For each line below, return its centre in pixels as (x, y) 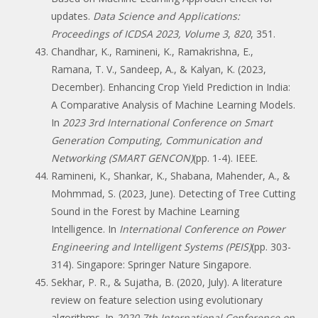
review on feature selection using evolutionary (157, 300)
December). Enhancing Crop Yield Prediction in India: (171, 87)
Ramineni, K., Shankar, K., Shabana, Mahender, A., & (171, 175)
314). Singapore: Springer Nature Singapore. (151, 264)
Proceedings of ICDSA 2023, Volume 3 (139, 33)
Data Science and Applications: (166, 16)
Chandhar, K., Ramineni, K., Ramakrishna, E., (152, 51)
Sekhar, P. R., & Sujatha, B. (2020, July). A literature (167, 282)
